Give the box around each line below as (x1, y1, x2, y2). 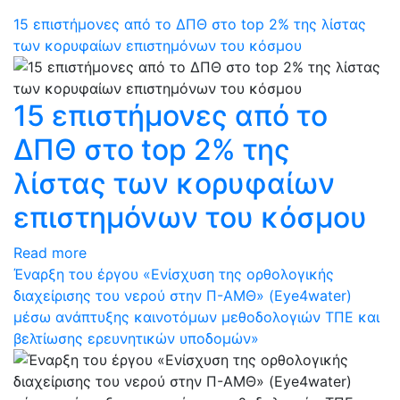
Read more (13, 244, 87, 262)
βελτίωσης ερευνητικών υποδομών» (13, 329, 259, 347)
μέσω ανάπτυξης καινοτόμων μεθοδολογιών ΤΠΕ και (13, 308, 379, 326)
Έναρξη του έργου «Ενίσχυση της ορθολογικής (13, 265, 334, 283)
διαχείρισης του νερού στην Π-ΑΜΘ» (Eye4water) (13, 287, 352, 304)
